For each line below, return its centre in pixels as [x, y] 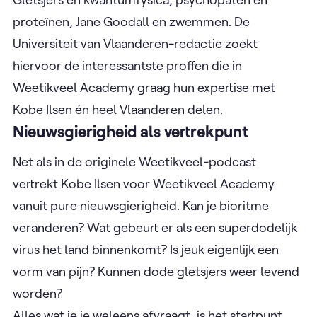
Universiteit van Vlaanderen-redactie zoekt [135, 44]
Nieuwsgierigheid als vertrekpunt [131, 132]
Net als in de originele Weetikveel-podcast [134, 161]
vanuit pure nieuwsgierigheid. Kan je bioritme [141, 205]
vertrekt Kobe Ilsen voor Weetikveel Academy [144, 183]
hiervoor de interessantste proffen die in [127, 66]
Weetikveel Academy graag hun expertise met [144, 88]
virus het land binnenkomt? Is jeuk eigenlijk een [146, 249]
